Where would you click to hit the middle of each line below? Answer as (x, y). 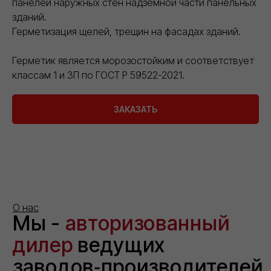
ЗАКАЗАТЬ (135, 109)
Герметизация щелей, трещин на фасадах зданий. (126, 31)
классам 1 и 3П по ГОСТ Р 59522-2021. (98, 75)
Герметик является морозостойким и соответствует (133, 60)
